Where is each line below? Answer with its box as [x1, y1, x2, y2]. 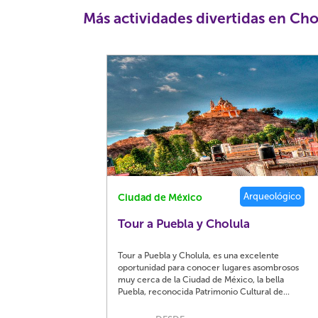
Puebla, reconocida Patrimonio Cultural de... [118, 287, 290, 297]
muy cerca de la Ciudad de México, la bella [118, 275, 285, 285]
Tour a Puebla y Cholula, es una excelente [118, 251, 280, 261]
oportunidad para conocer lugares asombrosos [118, 263, 300, 273]
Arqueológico [243, 191, 302, 202]
